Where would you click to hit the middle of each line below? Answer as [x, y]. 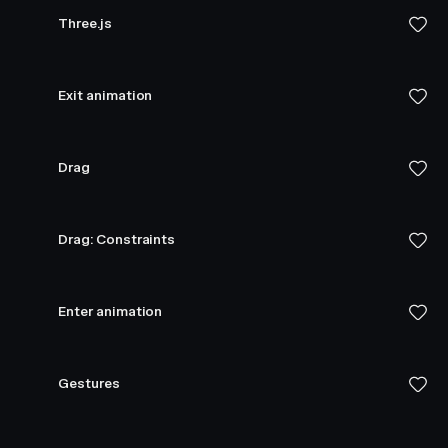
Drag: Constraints [117, 239]
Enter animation [110, 311]
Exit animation [105, 95]
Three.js [85, 23]
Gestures [89, 383]
